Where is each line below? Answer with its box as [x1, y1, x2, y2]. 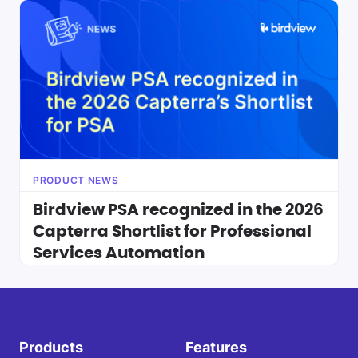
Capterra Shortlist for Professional [33, 224, 312, 240]
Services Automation [33, 245, 205, 261]
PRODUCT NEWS [33, 174, 119, 186]
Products [19, 339, 83, 356]
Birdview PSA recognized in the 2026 [33, 202, 324, 218]
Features [185, 339, 247, 356]
